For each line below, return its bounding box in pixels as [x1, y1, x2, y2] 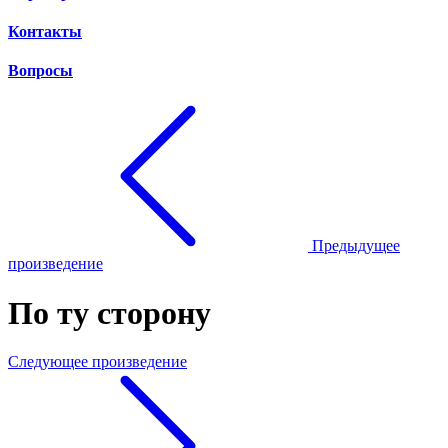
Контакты [8, 22, 82, 40]
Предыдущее [312, 237, 400, 255]
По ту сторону [8, 294, 211, 331]
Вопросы [8, 62, 73, 80]
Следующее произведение [8, 353, 187, 371]
